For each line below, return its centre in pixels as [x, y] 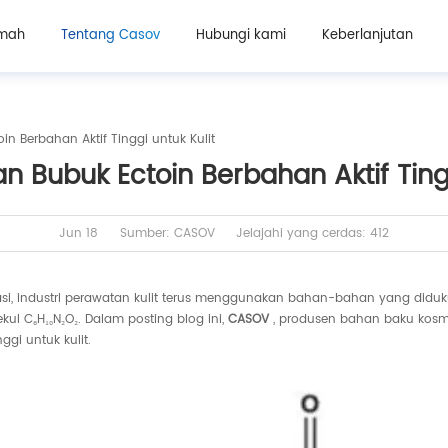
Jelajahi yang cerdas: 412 [313, 233]
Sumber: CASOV [167, 233]
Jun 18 [78, 233]
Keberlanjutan [367, 35]
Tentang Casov [110, 35]
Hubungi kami [240, 35]
